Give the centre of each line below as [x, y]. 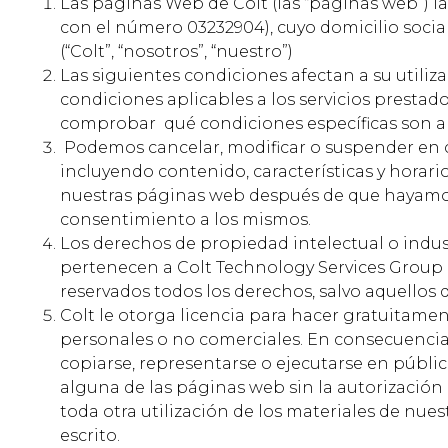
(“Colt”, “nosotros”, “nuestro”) [176, 52]
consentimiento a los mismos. [185, 220]
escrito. [90, 436]
